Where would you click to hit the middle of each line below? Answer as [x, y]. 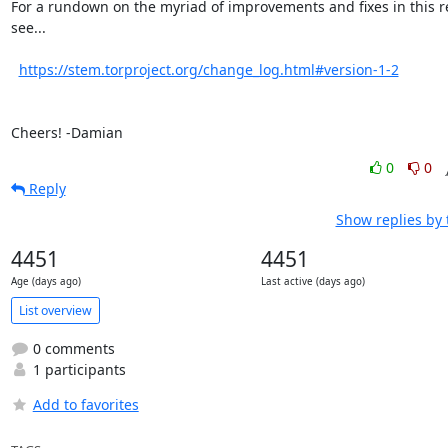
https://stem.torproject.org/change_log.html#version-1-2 [208, 69]
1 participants [77, 369]
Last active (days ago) [313, 281]
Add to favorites [85, 404]
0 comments [71, 348]
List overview [55, 310]
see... [28, 27]
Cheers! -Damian [66, 132]
